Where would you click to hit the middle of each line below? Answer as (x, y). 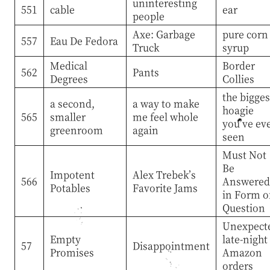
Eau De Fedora (84, 40)
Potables (70, 187)
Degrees (69, 78)
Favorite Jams (165, 187)
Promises (72, 252)
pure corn (245, 34)
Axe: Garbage (164, 34)
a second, (72, 103)
